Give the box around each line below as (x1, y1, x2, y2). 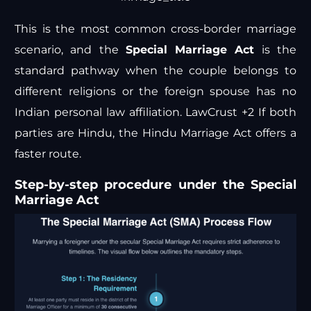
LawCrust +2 (185, 105, 255, 119)
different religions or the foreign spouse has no (15, 84, 296, 98)
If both (254, 105, 296, 119)
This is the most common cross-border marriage (15, 22, 296, 35)
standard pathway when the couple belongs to (15, 63, 296, 77)
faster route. (15, 146, 82, 160)
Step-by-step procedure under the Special (15, 176, 296, 192)
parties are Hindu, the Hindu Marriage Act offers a (15, 126, 296, 140)
